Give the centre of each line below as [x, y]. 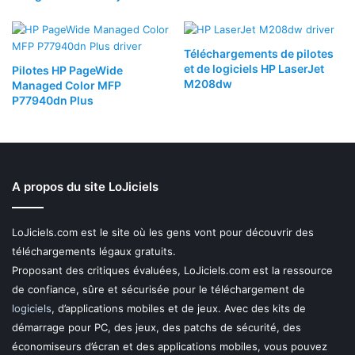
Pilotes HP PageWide [67, 71]
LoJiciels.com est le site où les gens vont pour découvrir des [163, 233]
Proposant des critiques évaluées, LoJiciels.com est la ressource [172, 271]
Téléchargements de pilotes [259, 54]
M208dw [208, 84]
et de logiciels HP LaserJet [254, 69]
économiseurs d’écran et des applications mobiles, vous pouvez [170, 347]
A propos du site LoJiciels [85, 187]
